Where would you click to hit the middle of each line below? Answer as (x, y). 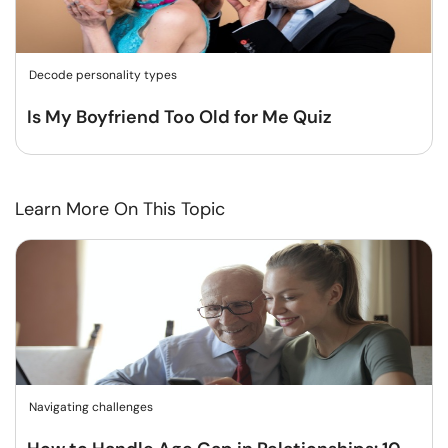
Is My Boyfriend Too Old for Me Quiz (179, 117)
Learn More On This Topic (120, 209)
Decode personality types (103, 75)
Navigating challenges (91, 407)
